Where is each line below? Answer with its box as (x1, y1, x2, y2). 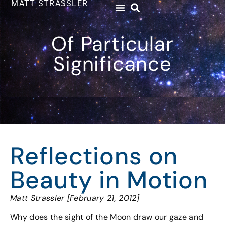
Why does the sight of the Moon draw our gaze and (10, 212, 204, 223)
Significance (53, 51, 172, 77)
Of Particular (51, 31, 174, 57)
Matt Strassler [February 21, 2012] (10, 193, 139, 203)
